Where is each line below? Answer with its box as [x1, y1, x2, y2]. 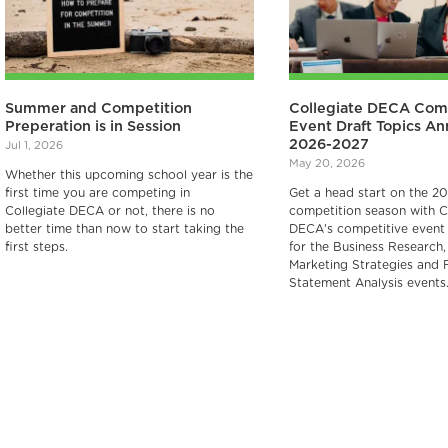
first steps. [5, 240, 69, 253]
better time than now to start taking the [5, 222, 245, 235]
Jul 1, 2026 [5, 139, 64, 151]
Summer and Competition [5, 100, 193, 116]
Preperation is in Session [5, 118, 182, 134]
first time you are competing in [5, 186, 191, 199]
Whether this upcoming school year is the [5, 168, 254, 181]
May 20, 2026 [288, 157, 365, 169]
